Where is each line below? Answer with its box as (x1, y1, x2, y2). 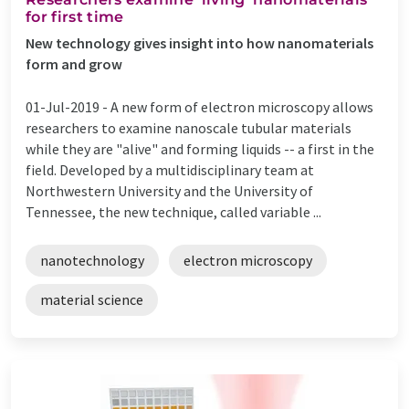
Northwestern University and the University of (26, 181, 313, 200)
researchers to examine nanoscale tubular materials (26, 118, 351, 137)
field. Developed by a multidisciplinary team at (26, 160, 314, 179)
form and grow (26, 54, 122, 73)
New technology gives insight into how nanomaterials (26, 33, 373, 52)
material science (40, 289, 143, 309)
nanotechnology (40, 250, 144, 269)
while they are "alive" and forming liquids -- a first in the (26, 139, 374, 158)
